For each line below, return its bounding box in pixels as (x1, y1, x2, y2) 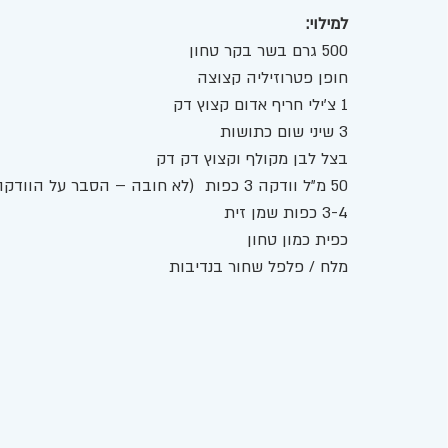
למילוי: (301, 13, 348, 36)
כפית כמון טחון (242, 229, 348, 252)
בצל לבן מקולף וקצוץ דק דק (151, 148, 348, 171)
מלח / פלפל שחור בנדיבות (164, 256, 348, 279)
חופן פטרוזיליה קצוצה (192, 67, 348, 90)
